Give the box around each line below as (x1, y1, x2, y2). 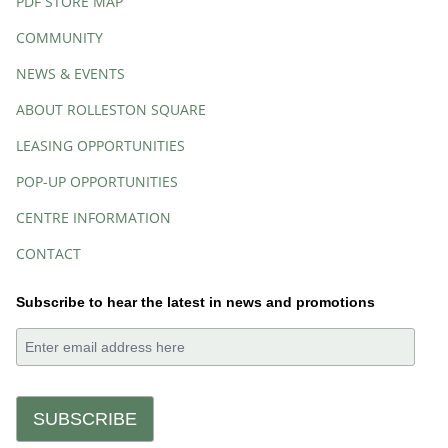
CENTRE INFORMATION (16, 208, 171, 228)
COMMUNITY (16, 28, 103, 48)
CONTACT (16, 244, 81, 264)
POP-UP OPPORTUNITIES (16, 172, 178, 192)
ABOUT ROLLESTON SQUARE (16, 100, 206, 120)
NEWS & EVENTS (16, 64, 125, 84)
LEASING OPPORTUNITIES (16, 136, 185, 156)
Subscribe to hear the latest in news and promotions (16, 294, 375, 311)
